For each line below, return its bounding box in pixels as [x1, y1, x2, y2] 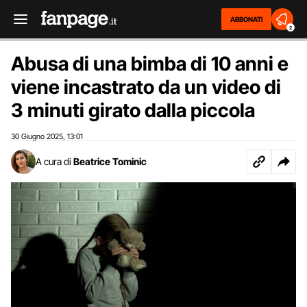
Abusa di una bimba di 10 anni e [11, 52, 288, 75]
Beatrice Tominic [73, 156, 147, 167]
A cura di [36, 156, 71, 167]
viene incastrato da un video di [11, 75, 281, 99]
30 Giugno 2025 [11, 132, 63, 141]
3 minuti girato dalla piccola [11, 99, 255, 122]
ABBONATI [230, 15, 262, 23]
